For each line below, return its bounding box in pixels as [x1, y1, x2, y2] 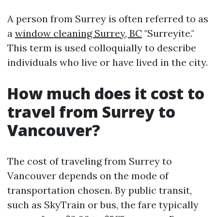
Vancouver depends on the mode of [7, 170, 169, 182]
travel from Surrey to [7, 101, 175, 122]
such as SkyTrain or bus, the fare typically [7, 199, 199, 211]
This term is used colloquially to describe [7, 42, 196, 54]
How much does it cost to [7, 83, 204, 104]
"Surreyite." [142, 27, 194, 39]
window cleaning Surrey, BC [15, 27, 142, 39]
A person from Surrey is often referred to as [7, 13, 208, 25]
